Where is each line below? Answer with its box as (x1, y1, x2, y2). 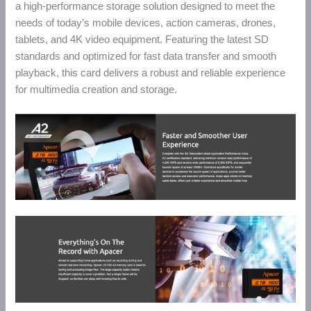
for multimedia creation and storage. (15, 83, 178, 95)
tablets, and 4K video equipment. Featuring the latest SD (15, 33, 269, 45)
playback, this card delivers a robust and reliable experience (15, 67, 286, 78)
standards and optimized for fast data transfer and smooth (15, 50, 277, 62)
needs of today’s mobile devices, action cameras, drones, (15, 17, 276, 28)
